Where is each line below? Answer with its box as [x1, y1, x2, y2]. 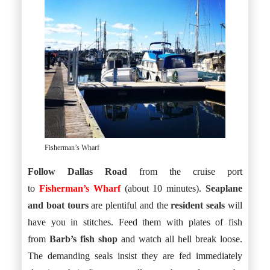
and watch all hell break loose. [118, 234, 242, 244]
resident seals [171, 200, 225, 210]
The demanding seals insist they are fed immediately [28, 251, 242, 261]
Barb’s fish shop [49, 234, 118, 244]
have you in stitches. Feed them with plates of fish [28, 217, 242, 227]
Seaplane [206, 183, 243, 193]
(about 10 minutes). [124, 183, 206, 193]
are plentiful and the [88, 200, 171, 210]
